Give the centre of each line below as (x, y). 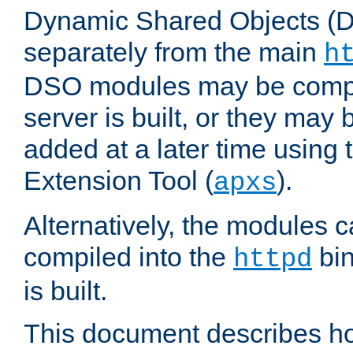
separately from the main (174, 52)
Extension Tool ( (119, 181)
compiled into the (128, 257)
